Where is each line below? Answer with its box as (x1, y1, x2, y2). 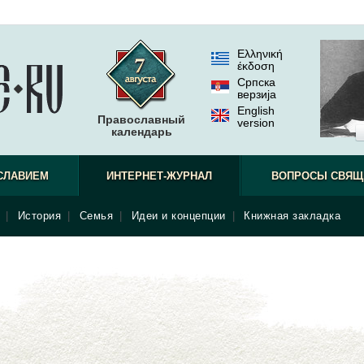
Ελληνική (237, 47, 283, 60)
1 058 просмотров (240, 262, 314, 275)
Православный (97, 113, 185, 126)
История (17, 210, 61, 222)
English (237, 104, 275, 117)
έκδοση (237, 59, 275, 72)
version (237, 116, 275, 129)
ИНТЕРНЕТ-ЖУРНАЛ (106, 170, 213, 182)
